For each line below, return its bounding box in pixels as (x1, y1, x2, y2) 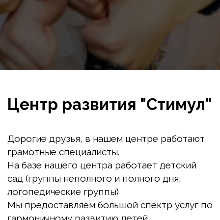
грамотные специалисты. (7, 146, 119, 157)
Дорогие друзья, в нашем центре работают (7, 133, 205, 144)
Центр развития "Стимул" (7, 95, 212, 114)
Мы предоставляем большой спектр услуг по (7, 199, 213, 210)
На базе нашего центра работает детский (7, 160, 196, 170)
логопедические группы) (7, 186, 119, 197)
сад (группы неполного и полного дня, (7, 173, 181, 184)
